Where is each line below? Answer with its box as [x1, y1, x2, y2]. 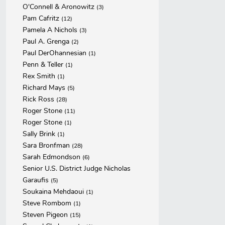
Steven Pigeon [23, 210, 70, 219]
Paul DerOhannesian [23, 48, 88, 58]
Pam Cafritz [23, 14, 61, 23]
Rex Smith [23, 71, 57, 81]
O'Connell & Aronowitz [23, 2, 96, 12]
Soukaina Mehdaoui [23, 187, 86, 196]
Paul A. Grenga [23, 37, 71, 46]
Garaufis [23, 175, 51, 185]
